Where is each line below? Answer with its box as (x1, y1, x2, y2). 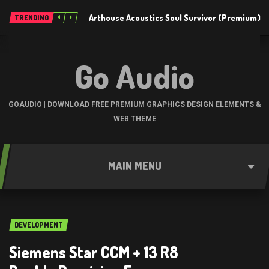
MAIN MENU (107, 159, 162, 172)
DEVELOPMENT (14, 220, 63, 229)
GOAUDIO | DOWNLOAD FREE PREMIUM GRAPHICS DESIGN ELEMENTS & (8, 100, 261, 109)
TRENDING (14, 13, 49, 22)
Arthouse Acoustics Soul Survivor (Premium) (89, 13, 261, 23)
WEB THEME (113, 115, 156, 123)
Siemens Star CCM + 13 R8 (9, 242, 178, 262)
